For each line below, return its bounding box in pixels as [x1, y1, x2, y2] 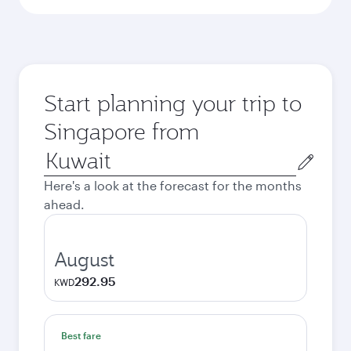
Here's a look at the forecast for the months [44, 178, 302, 193]
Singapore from [44, 117, 199, 146]
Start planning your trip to [44, 89, 302, 118]
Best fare [61, 330, 101, 341]
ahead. [44, 197, 85, 212]
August [54, 247, 114, 272]
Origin [43, 147, 80, 161]
